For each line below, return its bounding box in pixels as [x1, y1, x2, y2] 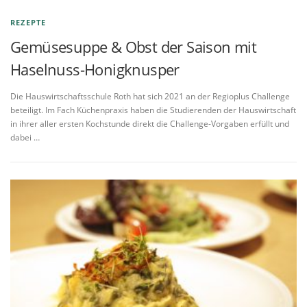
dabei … [10, 132, 40, 143]
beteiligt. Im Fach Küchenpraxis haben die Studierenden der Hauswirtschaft [10, 104, 296, 116]
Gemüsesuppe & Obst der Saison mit [10, 36, 257, 57]
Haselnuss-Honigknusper [10, 58, 180, 79]
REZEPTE [10, 16, 47, 27]
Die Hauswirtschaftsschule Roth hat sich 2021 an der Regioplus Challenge [10, 90, 290, 102]
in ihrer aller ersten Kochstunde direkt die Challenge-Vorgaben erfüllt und [10, 118, 289, 130]
